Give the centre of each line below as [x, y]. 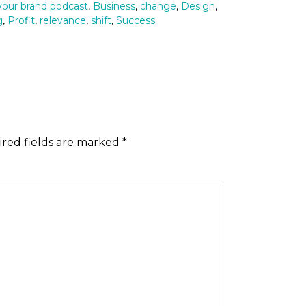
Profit [21, 21]
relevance [62, 21]
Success [135, 21]
